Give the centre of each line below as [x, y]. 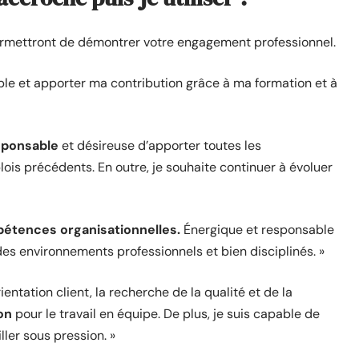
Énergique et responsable [257, 229]
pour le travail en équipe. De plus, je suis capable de [167, 313]
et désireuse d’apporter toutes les [161, 145]
